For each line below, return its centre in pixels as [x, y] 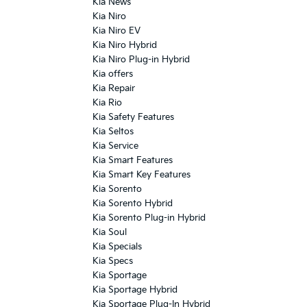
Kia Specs [113, 261]
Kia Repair [114, 89]
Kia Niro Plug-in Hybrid [141, 60]
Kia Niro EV [116, 31]
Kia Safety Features [133, 118]
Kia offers [113, 74]
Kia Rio [107, 103]
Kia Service [115, 146]
